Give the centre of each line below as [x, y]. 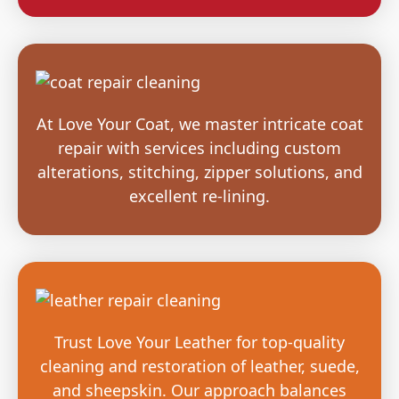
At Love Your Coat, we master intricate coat [199, 123]
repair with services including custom [199, 147]
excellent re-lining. [199, 195]
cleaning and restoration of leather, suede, [199, 366]
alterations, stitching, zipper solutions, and [199, 171]
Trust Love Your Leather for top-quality [199, 342]
